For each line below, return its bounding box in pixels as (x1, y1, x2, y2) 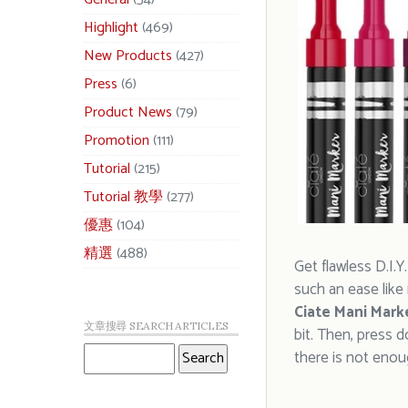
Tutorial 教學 (84, 185, 163, 209)
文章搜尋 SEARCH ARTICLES (84, 319, 229, 332)
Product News (84, 100, 172, 125)
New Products (84, 44, 172, 68)
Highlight (84, 15, 138, 40)
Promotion (84, 128, 149, 153)
